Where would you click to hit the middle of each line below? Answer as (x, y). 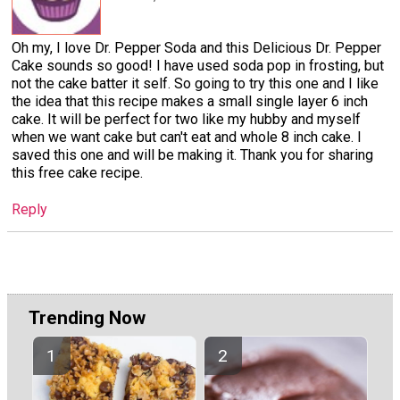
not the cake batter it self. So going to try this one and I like (195, 83)
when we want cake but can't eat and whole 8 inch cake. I (187, 137)
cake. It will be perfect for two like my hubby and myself (186, 119)
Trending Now (87, 318)
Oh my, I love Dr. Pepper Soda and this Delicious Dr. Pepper (196, 47)
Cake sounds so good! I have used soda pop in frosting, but (198, 65)
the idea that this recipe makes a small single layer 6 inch (190, 101)
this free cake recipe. (77, 172)
